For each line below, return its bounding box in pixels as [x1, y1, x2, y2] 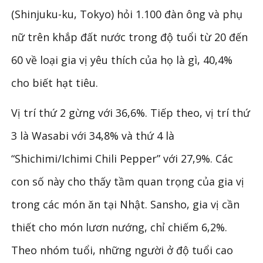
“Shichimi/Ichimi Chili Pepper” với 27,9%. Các [11, 151, 234, 166]
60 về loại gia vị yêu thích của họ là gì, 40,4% [11, 52, 233, 67]
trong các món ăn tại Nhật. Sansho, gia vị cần [11, 197, 240, 211]
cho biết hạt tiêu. [11, 75, 99, 90]
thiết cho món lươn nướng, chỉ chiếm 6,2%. [11, 220, 228, 234]
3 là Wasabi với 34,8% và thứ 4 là [11, 128, 175, 143]
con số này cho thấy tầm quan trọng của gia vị [11, 174, 245, 188]
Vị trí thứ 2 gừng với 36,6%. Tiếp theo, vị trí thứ [11, 105, 251, 120]
